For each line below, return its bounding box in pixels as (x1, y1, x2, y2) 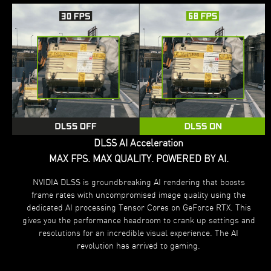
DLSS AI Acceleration (94, 135, 183, 149)
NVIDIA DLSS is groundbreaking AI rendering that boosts (32, 175, 245, 187)
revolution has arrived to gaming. (77, 239, 200, 250)
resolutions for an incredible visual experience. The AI (39, 226, 238, 238)
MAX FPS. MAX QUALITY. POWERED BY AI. (48, 151, 229, 165)
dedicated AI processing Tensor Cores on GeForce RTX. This (26, 201, 251, 212)
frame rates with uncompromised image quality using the (31, 188, 246, 200)
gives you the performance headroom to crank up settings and (22, 214, 255, 225)
